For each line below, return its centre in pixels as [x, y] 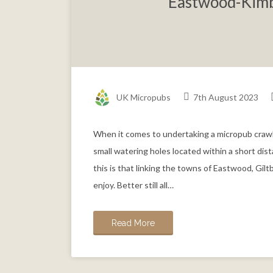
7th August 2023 [225, 97]
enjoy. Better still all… [133, 185]
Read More [133, 223]
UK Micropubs [144, 97]
